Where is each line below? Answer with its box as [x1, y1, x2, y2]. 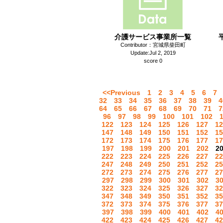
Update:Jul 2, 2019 [130, 50, 176, 56]
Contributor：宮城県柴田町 [120, 42, 186, 48]
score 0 [143, 58, 162, 64]
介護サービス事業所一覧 [114, 33, 191, 41]
